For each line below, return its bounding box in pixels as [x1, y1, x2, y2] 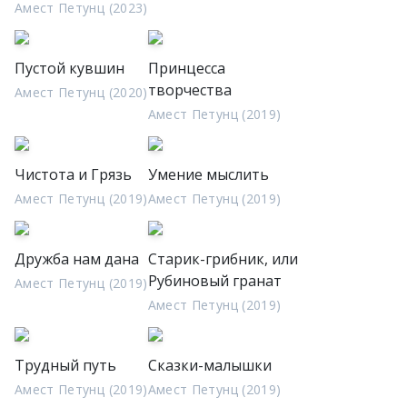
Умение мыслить [147, 164, 269, 184]
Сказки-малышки [147, 355, 272, 375]
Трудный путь [15, 355, 116, 375]
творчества [147, 80, 232, 100]
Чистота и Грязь [15, 164, 132, 184]
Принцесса [147, 58, 225, 78]
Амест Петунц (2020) [15, 84, 148, 101]
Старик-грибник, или [147, 249, 298, 269]
